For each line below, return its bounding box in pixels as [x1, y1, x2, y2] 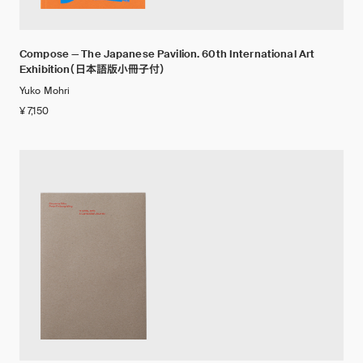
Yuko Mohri [19, 84, 70, 98]
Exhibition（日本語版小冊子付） [19, 62, 166, 77]
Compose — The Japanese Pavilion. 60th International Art [19, 47, 315, 62]
